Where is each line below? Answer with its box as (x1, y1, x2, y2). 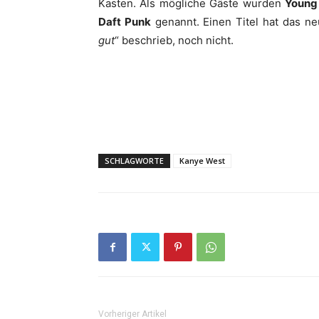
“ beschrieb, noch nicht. (115, 33, 234, 47)
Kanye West (179, 155, 225, 166)
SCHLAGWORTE (105, 155, 164, 166)
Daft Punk (98, 15, 151, 28)
